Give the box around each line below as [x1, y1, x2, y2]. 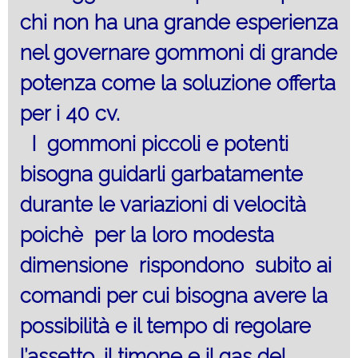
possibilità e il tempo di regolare [20, 313, 311, 338]
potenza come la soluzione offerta [20, 70, 336, 95]
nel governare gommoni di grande [20, 40, 337, 65]
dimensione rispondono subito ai [20, 253, 332, 277]
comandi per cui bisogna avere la [20, 283, 328, 308]
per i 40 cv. [20, 101, 120, 125]
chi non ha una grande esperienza [20, 10, 338, 34]
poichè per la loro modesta [20, 222, 280, 247]
